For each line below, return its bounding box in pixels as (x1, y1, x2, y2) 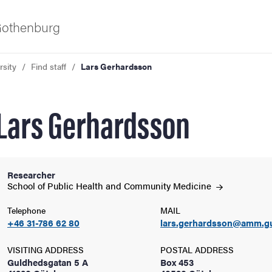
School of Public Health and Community (7, 179, 173, 192)
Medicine (173, 179, 214, 192)
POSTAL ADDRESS (160, 243, 234, 256)
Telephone (7, 204, 46, 216)
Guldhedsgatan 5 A (7, 256, 88, 268)
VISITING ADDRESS (7, 243, 84, 256)
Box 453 (160, 256, 194, 268)
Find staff (31, 60, 66, 72)
